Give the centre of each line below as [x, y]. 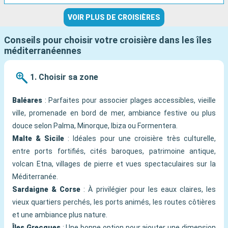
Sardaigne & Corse [47, 190]
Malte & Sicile [38, 139]
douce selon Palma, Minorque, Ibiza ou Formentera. [95, 126]
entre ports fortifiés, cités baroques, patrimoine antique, [114, 151]
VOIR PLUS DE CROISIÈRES [114, 18]
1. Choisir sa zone [64, 77]
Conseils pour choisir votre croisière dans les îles [108, 40]
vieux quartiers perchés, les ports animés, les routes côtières [114, 202]
